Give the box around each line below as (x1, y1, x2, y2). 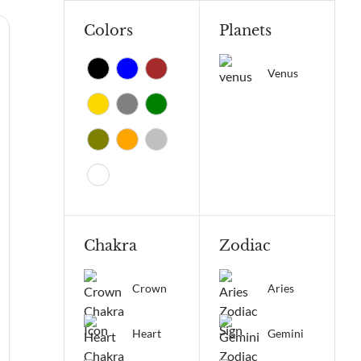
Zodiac (218, 237, 271, 255)
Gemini (267, 326, 304, 340)
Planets (218, 22, 272, 39)
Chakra (84, 237, 137, 255)
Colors (84, 22, 133, 39)
